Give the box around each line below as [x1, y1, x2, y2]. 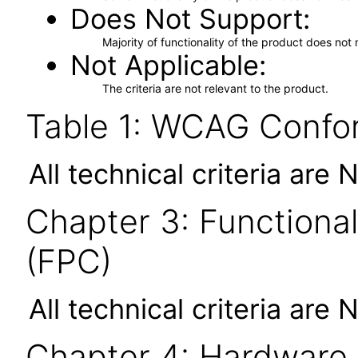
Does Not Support [70, 2, 303, 35]
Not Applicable [70, 49, 259, 82]
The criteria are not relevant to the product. [101, 82, 328, 95]
